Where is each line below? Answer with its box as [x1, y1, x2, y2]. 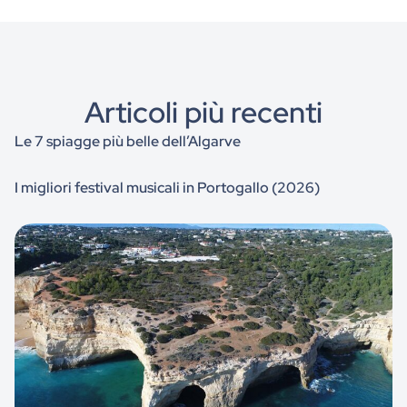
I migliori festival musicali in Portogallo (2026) [15, 178, 320, 198]
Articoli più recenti [84, 93, 323, 133]
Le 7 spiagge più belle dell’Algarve [15, 132, 241, 152]
